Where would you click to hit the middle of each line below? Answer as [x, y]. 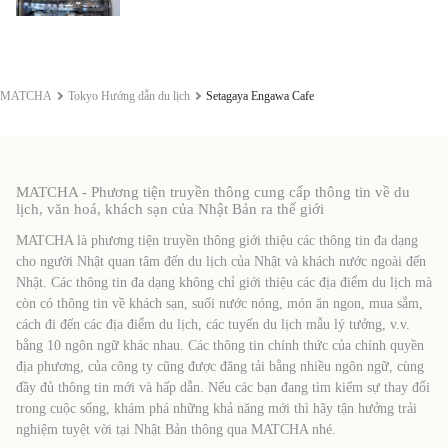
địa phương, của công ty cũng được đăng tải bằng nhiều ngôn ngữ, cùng [220, 366]
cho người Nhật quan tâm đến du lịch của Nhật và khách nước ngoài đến [221, 261]
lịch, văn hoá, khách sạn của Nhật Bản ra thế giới [170, 208]
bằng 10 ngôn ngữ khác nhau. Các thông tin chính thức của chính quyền [220, 345]
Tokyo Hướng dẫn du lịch [129, 95]
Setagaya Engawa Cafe [260, 95]
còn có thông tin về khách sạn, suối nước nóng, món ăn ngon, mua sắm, [219, 303]
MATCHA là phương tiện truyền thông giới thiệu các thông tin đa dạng [217, 240]
